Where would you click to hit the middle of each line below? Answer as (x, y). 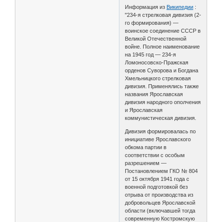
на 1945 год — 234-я (151, 55)
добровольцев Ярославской (160, 203)
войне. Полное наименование (163, 47)
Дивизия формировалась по (161, 132)
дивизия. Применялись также (162, 86)
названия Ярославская (154, 94)
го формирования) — (152, 23)
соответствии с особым (155, 155)
